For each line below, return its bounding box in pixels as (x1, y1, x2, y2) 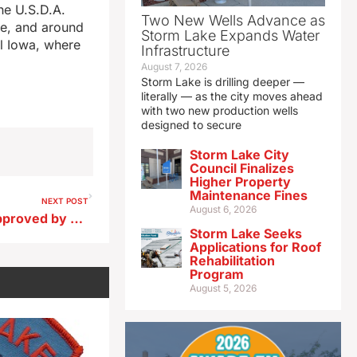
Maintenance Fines (189, 187, 308, 204)
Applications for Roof (189, 239, 321, 256)
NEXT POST (41, 196, 88, 206)
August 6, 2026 (189, 203, 257, 216)
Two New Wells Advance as (140, 12, 325, 29)
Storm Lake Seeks (189, 226, 302, 242)
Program (189, 266, 244, 283)
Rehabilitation (189, 253, 275, 269)
